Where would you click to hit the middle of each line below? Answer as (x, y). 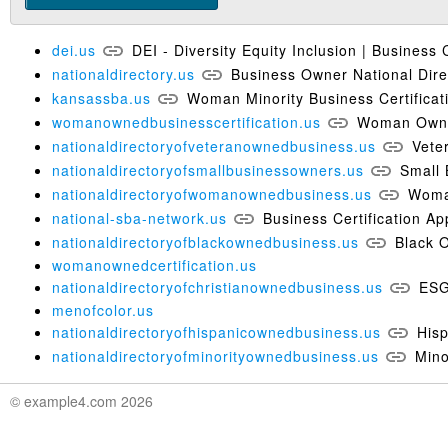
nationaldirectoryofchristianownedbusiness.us (217, 286)
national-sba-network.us (139, 217)
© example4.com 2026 (81, 400)
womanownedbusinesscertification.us (186, 121)
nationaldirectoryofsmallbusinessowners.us (208, 169)
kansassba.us (101, 97)
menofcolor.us (103, 309)
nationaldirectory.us (123, 73)
